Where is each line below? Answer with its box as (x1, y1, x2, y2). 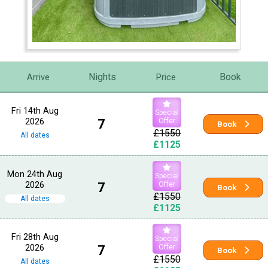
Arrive (26, 71, 50, 83)
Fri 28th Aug (11, 232, 59, 243)
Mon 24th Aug (7, 169, 63, 180)
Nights (88, 71, 116, 83)
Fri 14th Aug (11, 105, 59, 117)
